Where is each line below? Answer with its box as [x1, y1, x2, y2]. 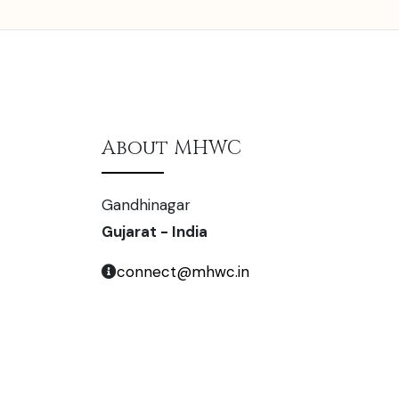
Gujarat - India [102, 222, 208, 242]
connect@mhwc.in [117, 262, 249, 282]
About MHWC [102, 135, 241, 162]
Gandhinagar [102, 195, 191, 216]
